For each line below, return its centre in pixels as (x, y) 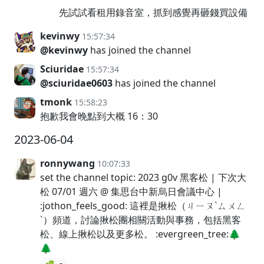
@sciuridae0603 (76, 83)
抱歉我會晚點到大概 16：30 (99, 116)
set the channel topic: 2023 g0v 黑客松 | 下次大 (143, 178)
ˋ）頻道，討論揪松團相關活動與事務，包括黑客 (141, 220)
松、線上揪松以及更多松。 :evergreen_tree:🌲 (140, 234)
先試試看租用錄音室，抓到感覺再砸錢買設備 (153, 13)
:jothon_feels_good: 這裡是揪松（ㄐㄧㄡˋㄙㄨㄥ (143, 206)
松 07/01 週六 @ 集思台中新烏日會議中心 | (131, 192)
